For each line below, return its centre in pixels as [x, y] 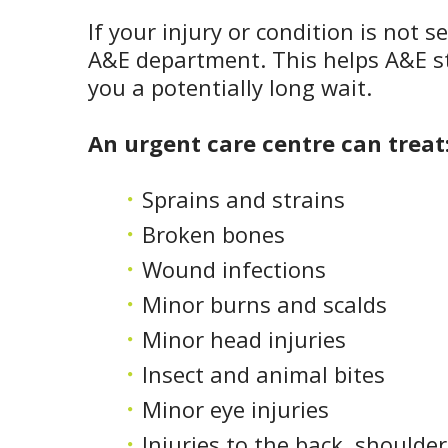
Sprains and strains [243, 199]
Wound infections [234, 269]
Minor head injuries [244, 339]
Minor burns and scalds [264, 304]
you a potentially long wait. [230, 87]
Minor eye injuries [235, 409]
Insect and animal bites [263, 374]
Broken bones [213, 234]
